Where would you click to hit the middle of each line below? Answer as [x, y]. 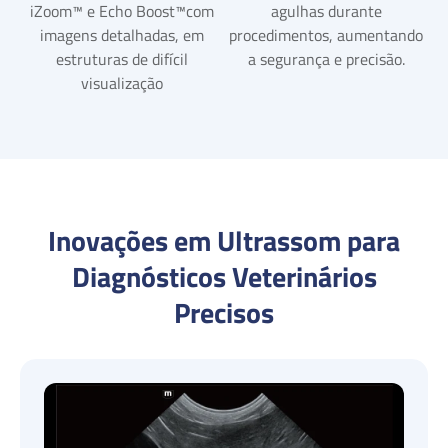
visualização [122, 83]
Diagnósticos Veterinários [224, 276]
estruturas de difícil [122, 59]
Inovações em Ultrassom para [224, 240]
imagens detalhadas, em [122, 35]
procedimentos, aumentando [326, 35]
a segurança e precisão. [326, 59]
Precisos [224, 312]
